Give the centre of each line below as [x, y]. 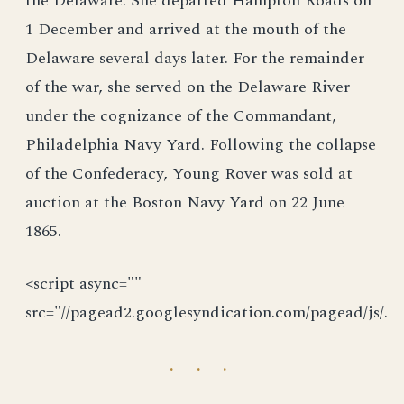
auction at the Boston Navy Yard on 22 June [185, 202]
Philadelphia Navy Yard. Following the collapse [201, 145]
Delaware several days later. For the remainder [195, 58]
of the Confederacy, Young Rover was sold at [189, 174]
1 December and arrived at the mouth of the [186, 29]
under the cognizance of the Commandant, [181, 116]
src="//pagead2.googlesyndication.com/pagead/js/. [207, 312]
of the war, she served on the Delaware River [188, 87]
